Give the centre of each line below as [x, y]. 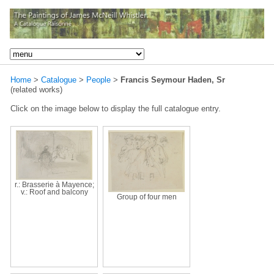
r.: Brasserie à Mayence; [54, 184]
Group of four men [146, 197]
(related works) [36, 89]
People [98, 80]
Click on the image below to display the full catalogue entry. [116, 108]
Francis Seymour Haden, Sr [173, 80]
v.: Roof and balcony [54, 192]
